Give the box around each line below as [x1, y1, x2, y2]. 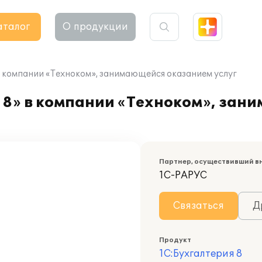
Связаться [173, 200, 224, 212]
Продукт [159, 236, 191, 244]
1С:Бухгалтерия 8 [159, 248, 242, 260]
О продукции [63, 21, 128, 33]
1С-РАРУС [159, 170, 207, 181]
